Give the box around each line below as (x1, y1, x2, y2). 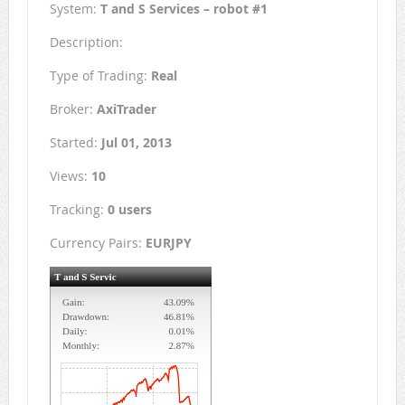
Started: (49, 134, 101, 152)
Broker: (49, 100, 97, 118)
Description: (49, 33, 123, 52)
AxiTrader (96, 100, 156, 118)
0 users (107, 201, 152, 219)
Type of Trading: (49, 67, 151, 85)
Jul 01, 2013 (100, 134, 172, 152)
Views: (49, 167, 91, 185)
